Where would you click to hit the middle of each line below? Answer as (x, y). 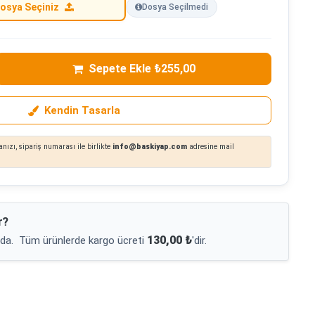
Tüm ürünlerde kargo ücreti (83, 241)
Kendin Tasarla (82, 111)
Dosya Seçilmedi (175, 7)
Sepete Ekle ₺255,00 (142, 69)
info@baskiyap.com (150, 147)
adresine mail (211, 147)
